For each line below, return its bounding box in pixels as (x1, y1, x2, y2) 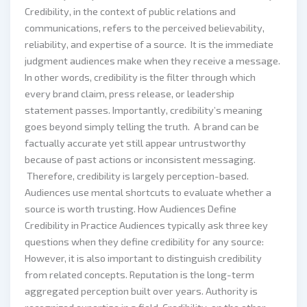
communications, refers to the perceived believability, (25, 21, 265, 34)
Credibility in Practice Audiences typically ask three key (25, 219, 269, 232)
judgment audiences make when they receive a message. (25, 54, 281, 67)
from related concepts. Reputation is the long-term (25, 268, 255, 281)
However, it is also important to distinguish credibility (25, 251, 262, 265)
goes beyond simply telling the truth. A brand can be (25, 120, 260, 133)
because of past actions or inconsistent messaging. (25, 153, 256, 166)
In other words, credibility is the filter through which (25, 71, 256, 84)
